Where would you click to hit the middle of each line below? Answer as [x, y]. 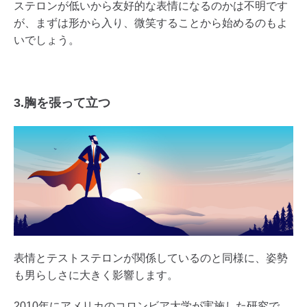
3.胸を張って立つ [62, 102]
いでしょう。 [47, 40]
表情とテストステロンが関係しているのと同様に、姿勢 [151, 258]
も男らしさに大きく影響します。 [96, 275]
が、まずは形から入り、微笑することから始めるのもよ [151, 23]
